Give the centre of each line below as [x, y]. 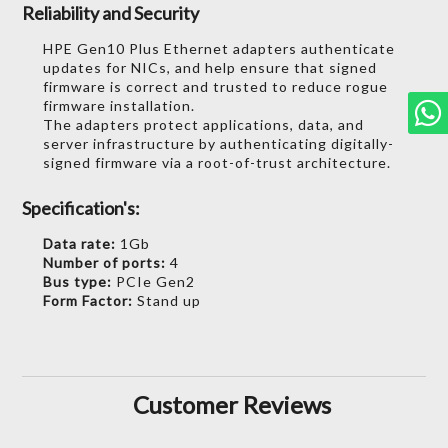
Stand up [168, 301]
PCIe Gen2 [155, 282]
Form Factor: [89, 301]
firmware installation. [118, 105]
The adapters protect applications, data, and [203, 124]
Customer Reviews [231, 404]
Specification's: [81, 208]
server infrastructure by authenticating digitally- [218, 143]
